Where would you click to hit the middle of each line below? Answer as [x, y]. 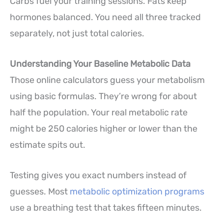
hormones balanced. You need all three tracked [105, 17]
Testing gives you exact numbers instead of [98, 175]
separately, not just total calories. [77, 34]
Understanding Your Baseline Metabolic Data [100, 64]
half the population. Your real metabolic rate [99, 112]
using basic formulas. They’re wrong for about [103, 96]
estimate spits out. [48, 145]
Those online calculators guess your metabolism [107, 80]
